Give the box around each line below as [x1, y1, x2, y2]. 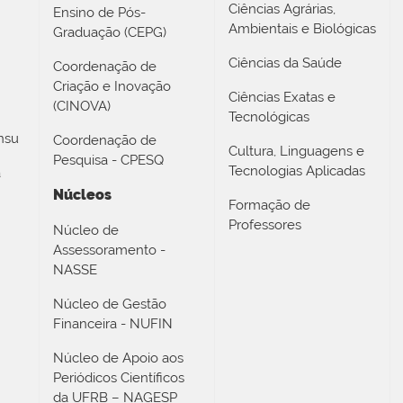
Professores [228, 216, 301, 233]
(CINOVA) [53, 97, 111, 114]
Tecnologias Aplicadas [228, 162, 365, 179]
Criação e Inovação [53, 77, 171, 94]
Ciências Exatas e [228, 88, 336, 105]
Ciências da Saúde [228, 54, 342, 71]
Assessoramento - [53, 241, 166, 258]
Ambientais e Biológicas [228, 20, 376, 37]
